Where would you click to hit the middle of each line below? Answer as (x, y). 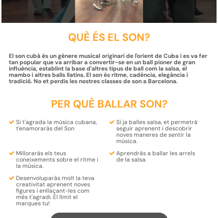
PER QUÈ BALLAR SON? (109, 104)
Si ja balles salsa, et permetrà (157, 122)
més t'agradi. (34, 197)
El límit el (65, 197)
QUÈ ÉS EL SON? (109, 37)
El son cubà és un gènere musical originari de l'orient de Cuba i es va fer (108, 56)
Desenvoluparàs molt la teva (55, 178)
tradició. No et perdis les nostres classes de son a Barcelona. (93, 81)
